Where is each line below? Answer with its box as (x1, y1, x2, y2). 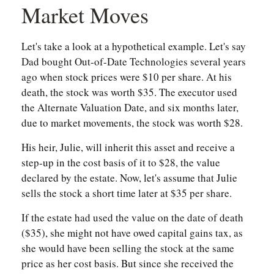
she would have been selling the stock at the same (21, 241, 234, 256)
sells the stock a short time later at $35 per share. (21, 186, 232, 201)
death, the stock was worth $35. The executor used (21, 85, 237, 100)
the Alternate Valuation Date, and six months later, (21, 100, 239, 115)
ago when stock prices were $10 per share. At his (21, 70, 232, 84)
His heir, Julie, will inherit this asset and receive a (21, 140, 235, 155)
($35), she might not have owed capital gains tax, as (21, 226, 243, 240)
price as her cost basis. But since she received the (21, 256, 234, 271)
